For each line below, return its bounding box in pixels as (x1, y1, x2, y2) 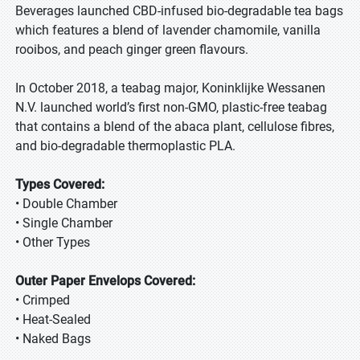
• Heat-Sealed (15, 312, 91, 327)
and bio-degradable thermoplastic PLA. (15, 138, 235, 153)
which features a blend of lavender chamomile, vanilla (15, 22, 321, 38)
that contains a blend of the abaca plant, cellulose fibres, (15, 119, 334, 134)
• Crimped (15, 292, 70, 308)
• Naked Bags (15, 331, 91, 346)
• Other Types (15, 235, 90, 250)
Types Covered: (15, 177, 104, 192)
